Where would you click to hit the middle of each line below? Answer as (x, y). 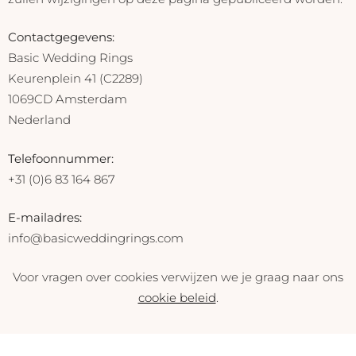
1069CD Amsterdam (68, 99)
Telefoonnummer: (61, 158)
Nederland (39, 120)
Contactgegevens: (61, 37)
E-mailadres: (45, 218)
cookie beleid (177, 297)
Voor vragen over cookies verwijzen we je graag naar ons (178, 277)
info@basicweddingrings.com (96, 238)
